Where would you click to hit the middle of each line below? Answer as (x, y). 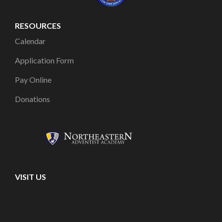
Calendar (30, 41)
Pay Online (33, 79)
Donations (32, 99)
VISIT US (30, 176)
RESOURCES (38, 25)
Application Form (44, 60)
